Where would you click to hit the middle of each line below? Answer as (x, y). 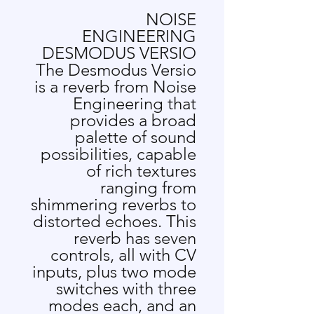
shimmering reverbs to (114, 204)
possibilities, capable (118, 154)
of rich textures (141, 171)
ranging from (148, 187)
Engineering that (135, 103)
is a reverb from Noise (115, 87)
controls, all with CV (123, 255)
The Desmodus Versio (116, 70)
